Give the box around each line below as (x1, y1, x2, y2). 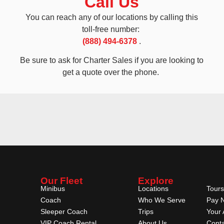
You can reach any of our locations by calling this (25, 13, 198, 22)
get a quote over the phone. (62, 68, 161, 77)
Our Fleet (40, 175, 82, 186)
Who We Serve (138, 196, 185, 204)
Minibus (40, 184, 65, 193)
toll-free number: (82, 25, 142, 34)
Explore (138, 175, 173, 186)
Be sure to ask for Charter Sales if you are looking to (20, 56, 204, 65)
